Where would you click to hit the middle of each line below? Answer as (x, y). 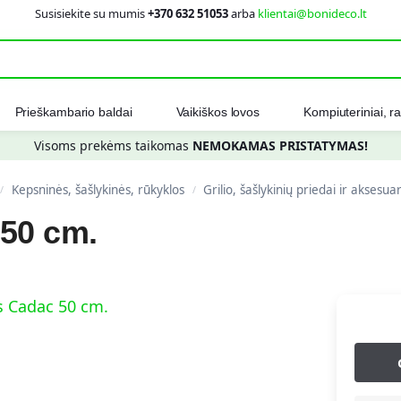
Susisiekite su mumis (91, 13)
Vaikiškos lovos (218, 112)
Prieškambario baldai (73, 112)
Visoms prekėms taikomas (113, 145)
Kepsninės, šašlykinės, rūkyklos (98, 190)
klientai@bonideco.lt (312, 13)
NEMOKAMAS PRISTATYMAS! (280, 145)
